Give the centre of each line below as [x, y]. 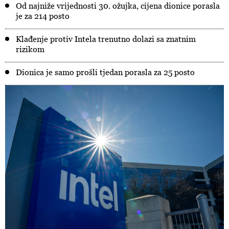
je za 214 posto [43, 16]
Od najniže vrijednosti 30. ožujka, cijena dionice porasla [118, 6]
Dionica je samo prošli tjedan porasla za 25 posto [105, 72]
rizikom [30, 49]
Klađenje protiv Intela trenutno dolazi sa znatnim [106, 39]
